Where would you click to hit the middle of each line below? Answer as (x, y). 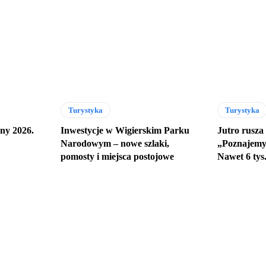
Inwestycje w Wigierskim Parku (125, 130)
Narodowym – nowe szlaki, (115, 143)
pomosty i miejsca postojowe (118, 156)
